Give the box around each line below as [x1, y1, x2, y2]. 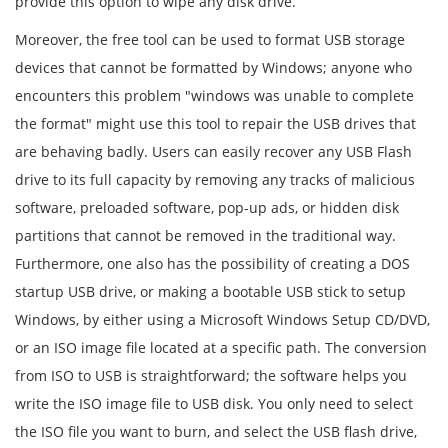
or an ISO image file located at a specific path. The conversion [15, 338, 427, 357]
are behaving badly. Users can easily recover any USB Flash [15, 142, 412, 161]
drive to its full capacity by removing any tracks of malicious [15, 170, 415, 189]
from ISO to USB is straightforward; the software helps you [15, 366, 407, 385]
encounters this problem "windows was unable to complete [15, 86, 414, 105]
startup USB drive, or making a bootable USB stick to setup [15, 282, 406, 301]
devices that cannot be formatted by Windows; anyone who [15, 58, 412, 77]
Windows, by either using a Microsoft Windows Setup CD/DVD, [15, 310, 430, 329]
